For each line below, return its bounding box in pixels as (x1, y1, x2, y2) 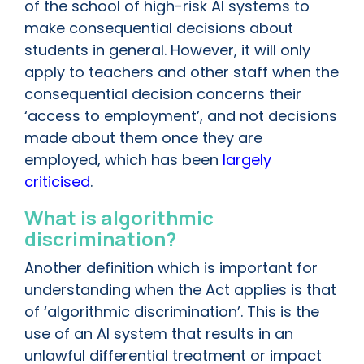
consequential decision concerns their (24, 84, 301, 105)
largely (223, 149, 271, 171)
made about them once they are (24, 128, 262, 149)
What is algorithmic (24, 204, 214, 232)
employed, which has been (24, 149, 223, 171)
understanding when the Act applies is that (24, 279, 336, 301)
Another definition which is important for (24, 258, 318, 279)
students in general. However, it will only (24, 40, 310, 61)
